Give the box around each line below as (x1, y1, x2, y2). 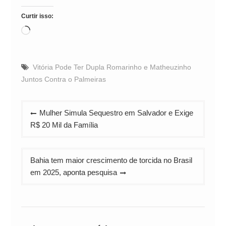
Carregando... (29, 26, 75, 35)
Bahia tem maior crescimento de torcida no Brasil (30, 155, 192, 164)
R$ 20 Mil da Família (30, 120, 98, 129)
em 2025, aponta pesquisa (30, 167, 117, 177)
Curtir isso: (21, 12, 53, 20)
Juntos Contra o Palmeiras (21, 75, 106, 83)
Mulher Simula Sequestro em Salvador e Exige (39, 108, 193, 117)
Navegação (20, 101, 73, 113)
